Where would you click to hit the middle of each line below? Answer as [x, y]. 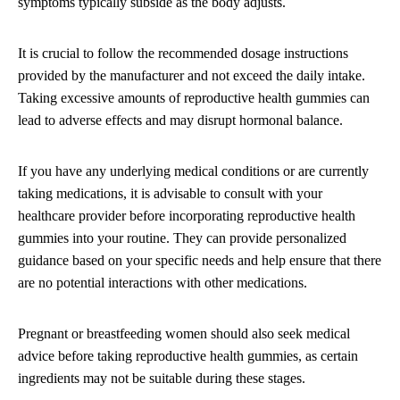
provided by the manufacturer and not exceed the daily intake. [192, 76]
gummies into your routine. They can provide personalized [182, 238]
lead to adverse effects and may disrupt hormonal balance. [180, 121]
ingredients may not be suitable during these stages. [162, 379]
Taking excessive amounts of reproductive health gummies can [194, 98]
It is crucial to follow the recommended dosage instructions [183, 54]
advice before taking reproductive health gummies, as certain [188, 356]
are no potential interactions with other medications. [162, 283]
